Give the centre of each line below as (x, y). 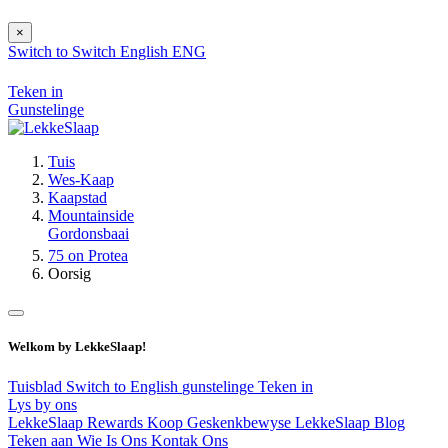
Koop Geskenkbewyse (221, 422)
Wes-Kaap (81, 180)
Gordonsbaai (88, 234)
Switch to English (124, 386)
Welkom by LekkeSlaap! (77, 347)
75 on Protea (88, 256)
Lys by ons (42, 404)
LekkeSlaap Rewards (77, 422)
